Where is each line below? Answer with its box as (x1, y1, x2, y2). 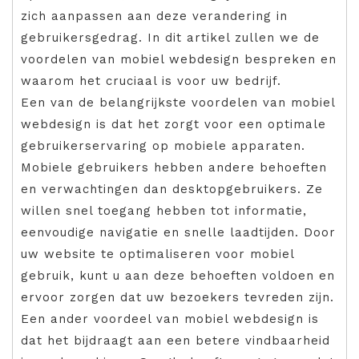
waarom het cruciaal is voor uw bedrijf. (21, 73, 281, 88)
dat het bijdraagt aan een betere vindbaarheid (21, 333, 330, 348)
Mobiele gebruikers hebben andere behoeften (21, 159, 327, 175)
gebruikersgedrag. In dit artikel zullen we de (21, 30, 320, 45)
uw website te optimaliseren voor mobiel (21, 246, 294, 261)
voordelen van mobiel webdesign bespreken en (21, 51, 337, 67)
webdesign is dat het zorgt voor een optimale (21, 116, 326, 131)
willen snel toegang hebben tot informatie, (21, 203, 307, 218)
